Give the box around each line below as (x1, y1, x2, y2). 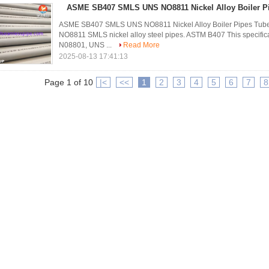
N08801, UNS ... (59, 41, 113, 49)
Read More (123, 41, 160, 49)
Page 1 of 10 (44, 77, 93, 87)
